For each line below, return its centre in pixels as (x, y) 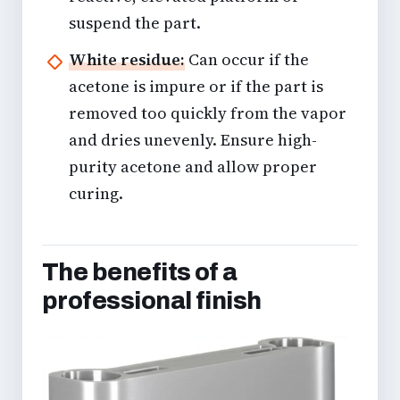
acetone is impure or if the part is (196, 87)
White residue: (127, 60)
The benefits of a (140, 273)
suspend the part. (135, 23)
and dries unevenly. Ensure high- (193, 140)
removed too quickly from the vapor (208, 113)
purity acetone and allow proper (193, 167)
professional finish (152, 301)
